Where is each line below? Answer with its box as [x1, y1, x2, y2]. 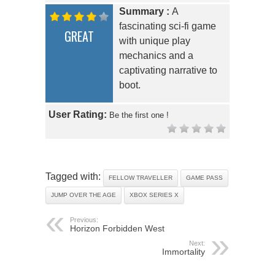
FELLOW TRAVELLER [109, 174, 172, 182]
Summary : [119, 6, 172, 17]
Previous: [70, 216, 98, 224]
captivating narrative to [119, 65, 217, 76]
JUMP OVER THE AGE [51, 192, 116, 199]
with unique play [119, 36, 190, 47]
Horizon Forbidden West [70, 223, 165, 234]
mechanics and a [119, 50, 193, 61]
